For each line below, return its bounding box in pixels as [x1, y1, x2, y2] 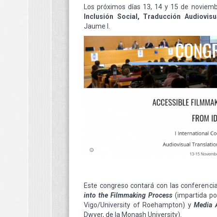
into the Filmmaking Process [84, 191, 175, 199]
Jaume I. [84, 22, 110, 30]
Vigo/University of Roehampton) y [84, 201, 191, 209]
